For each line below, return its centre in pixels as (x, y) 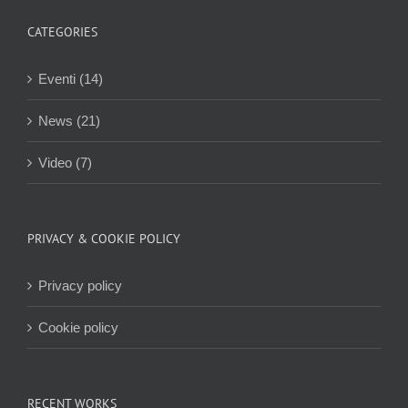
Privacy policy (80, 286)
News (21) (69, 121)
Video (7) (65, 163)
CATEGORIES (62, 32)
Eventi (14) (71, 79)
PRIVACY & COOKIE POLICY (104, 239)
